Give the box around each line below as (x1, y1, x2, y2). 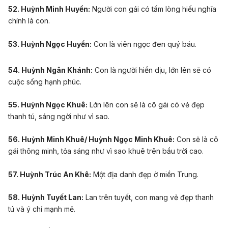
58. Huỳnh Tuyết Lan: (8, 193, 83, 202)
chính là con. (8, 16, 50, 25)
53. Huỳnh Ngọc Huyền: (8, 39, 92, 48)
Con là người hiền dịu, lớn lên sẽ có (93, 65, 211, 74)
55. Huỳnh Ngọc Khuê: (8, 100, 88, 109)
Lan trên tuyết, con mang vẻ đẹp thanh (83, 193, 214, 202)
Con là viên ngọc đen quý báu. (92, 39, 196, 48)
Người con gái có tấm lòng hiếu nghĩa (90, 5, 216, 14)
